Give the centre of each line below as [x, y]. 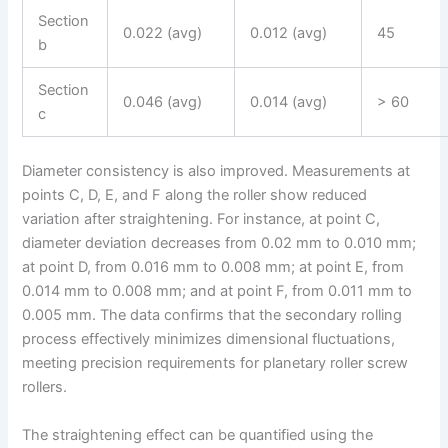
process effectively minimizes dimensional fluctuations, [209, 339]
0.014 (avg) [289, 102]
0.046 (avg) [163, 102]
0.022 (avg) [163, 33]
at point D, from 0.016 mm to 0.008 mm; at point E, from [213, 267]
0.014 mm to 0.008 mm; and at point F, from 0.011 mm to [217, 291]
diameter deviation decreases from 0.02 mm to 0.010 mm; [219, 243]
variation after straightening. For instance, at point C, [201, 219]
